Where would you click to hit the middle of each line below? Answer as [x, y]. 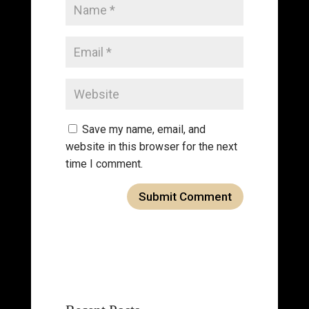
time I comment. [104, 163]
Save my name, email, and [143, 129]
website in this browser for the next [151, 146]
